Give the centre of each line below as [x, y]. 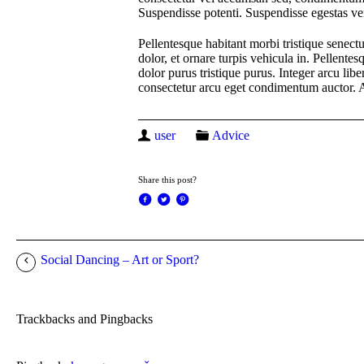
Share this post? [167, 179]
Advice [231, 135]
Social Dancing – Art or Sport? [120, 259]
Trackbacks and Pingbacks [84, 318]
